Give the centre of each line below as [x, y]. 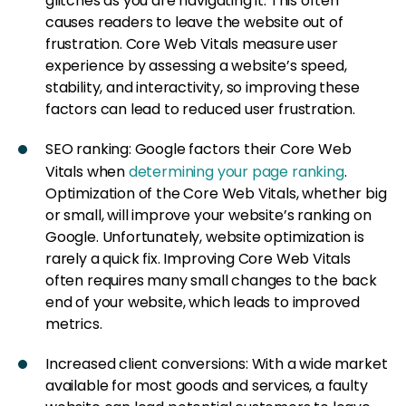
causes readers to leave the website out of [194, 22]
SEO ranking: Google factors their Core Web [198, 149]
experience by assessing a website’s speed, [196, 65]
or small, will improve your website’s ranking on [208, 215]
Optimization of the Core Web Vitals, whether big [216, 193]
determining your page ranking [236, 171]
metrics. [74, 324]
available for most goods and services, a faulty [207, 385]
